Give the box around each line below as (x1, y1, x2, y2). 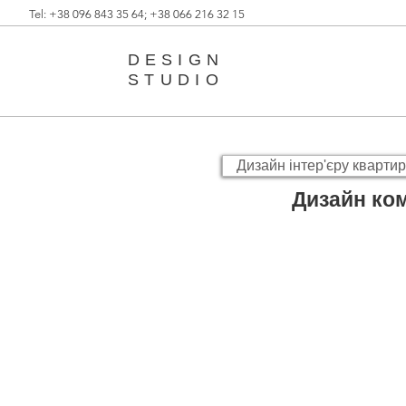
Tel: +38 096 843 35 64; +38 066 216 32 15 (29, 7, 245, 21)
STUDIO (128, 71, 224, 89)
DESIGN (127, 51, 225, 69)
